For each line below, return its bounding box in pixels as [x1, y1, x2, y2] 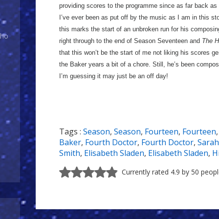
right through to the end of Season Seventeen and [59, 37, 202, 44]
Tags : [59, 126, 83, 137]
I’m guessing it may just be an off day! [59, 72, 168, 80]
